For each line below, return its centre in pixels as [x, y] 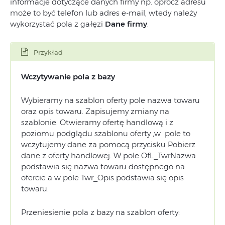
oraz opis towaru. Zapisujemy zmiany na [95, 111]
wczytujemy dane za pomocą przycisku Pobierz [108, 144]
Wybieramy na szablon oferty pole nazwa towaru [110, 100]
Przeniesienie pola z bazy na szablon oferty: [100, 212]
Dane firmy [126, 24]
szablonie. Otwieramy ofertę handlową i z [97, 122]
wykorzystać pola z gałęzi [58, 24]
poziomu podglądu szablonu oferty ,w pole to [106, 133]
